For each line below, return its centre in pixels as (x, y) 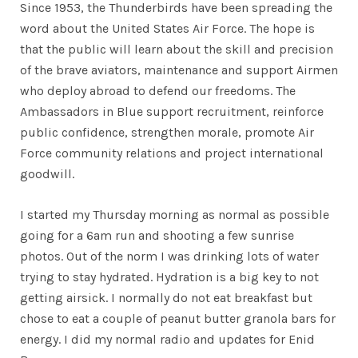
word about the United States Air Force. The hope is (167, 28)
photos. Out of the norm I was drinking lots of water (169, 256)
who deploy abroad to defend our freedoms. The (158, 90)
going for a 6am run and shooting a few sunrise (157, 235)
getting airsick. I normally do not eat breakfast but (166, 297)
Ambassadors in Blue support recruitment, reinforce (172, 111)
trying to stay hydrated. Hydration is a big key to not (169, 276)
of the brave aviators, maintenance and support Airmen (179, 70)
